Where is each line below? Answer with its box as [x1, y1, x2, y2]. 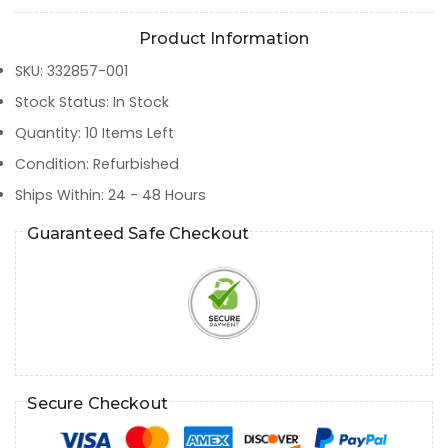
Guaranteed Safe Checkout [27, 223, 250, 243]
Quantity [15, 122, 78, 143]
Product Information [138, 28, 310, 48]
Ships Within [15, 184, 101, 205]
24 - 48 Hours [108, 184, 206, 205]
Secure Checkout [27, 393, 168, 413]
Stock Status [15, 91, 106, 112]
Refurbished [93, 153, 179, 174]
